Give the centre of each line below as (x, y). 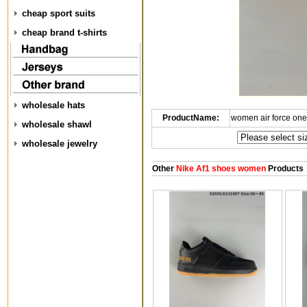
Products (284, 169)
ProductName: (191, 118)
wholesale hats (53, 105)
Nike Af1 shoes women (220, 169)
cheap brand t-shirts (64, 33)
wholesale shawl (57, 124)
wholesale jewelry (60, 144)
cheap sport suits (59, 13)
